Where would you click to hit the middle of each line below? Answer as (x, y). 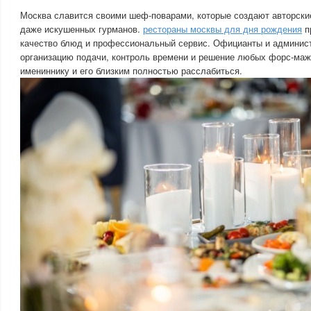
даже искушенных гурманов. (82, 29)
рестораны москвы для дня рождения (222, 29)
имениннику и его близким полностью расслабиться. (131, 70)
